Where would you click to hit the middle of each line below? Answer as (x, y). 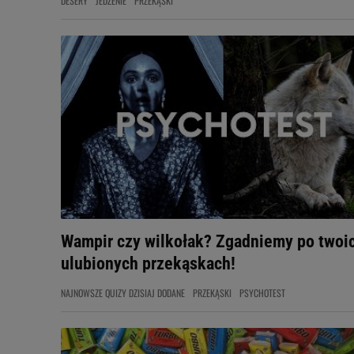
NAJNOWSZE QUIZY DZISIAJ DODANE (123, 293)
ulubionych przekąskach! (148, 264)
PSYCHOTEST (262, 293)
